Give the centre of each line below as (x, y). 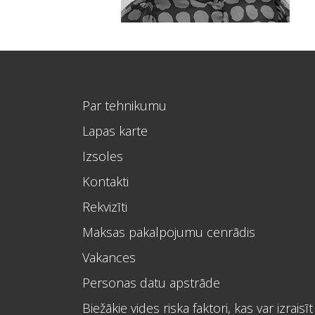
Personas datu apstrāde (151, 283)
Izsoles (103, 156)
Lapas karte (115, 131)
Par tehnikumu (124, 105)
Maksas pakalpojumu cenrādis (169, 232)
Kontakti (105, 181)
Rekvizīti (105, 207)
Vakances (109, 257)
